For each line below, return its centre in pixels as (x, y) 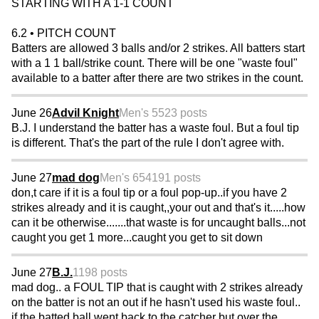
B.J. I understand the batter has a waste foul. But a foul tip (155, 128)
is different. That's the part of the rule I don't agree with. (148, 143)
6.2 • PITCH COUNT (64, 33)
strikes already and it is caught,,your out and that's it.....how (158, 208)
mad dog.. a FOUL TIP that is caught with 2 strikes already (157, 288)
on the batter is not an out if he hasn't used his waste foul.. (156, 303)
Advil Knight (85, 113)
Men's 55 (142, 113)
